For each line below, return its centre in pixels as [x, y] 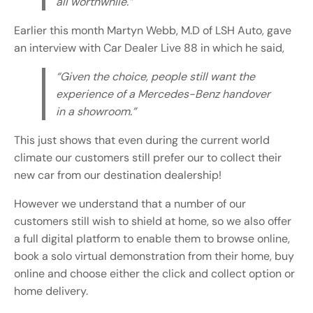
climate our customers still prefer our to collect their [148, 158]
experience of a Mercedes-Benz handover [163, 94]
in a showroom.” [96, 112]
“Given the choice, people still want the [155, 77]
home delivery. [51, 291]
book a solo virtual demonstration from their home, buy [154, 256]
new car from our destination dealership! [118, 175]
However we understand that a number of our [130, 204]
